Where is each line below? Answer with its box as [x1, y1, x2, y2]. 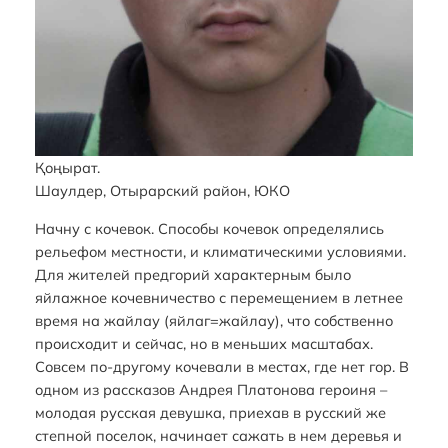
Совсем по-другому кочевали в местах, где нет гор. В [34, 356, 409, 376]
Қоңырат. [34, 158, 100, 178]
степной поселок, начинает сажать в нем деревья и [34, 425, 402, 445]
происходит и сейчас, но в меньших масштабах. [34, 333, 373, 353]
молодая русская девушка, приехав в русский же [34, 402, 386, 422]
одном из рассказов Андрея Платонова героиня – [34, 379, 387, 399]
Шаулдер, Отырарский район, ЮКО [34, 181, 290, 201]
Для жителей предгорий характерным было [34, 264, 351, 284]
